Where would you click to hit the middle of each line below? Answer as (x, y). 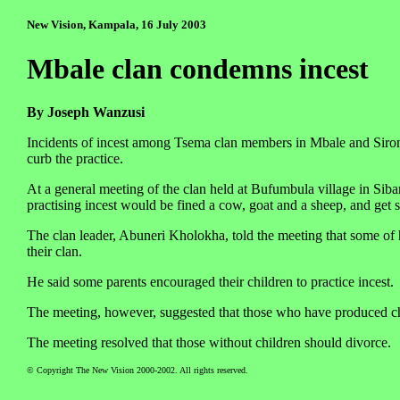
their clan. (54, 252)
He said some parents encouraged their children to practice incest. (210, 282)
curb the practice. (75, 159)
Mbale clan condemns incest (198, 68)
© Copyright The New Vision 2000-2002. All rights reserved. (137, 371)
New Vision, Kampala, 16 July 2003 (117, 25)
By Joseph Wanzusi (86, 112)
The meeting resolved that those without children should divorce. (209, 343)
